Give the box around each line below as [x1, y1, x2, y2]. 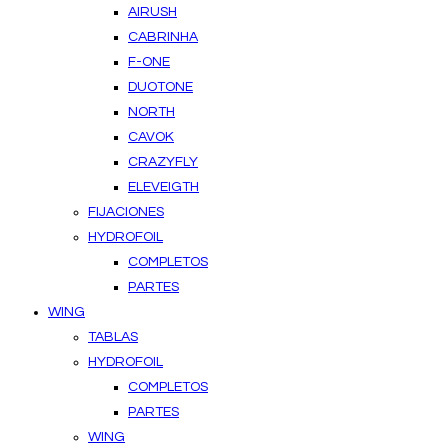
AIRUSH [128, 4, 177, 19]
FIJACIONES [88, 204, 164, 219]
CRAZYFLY [128, 154, 198, 169]
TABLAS [88, 329, 138, 344]
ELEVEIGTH [128, 179, 199, 194]
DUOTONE [128, 79, 193, 94]
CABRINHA [128, 29, 198, 44]
